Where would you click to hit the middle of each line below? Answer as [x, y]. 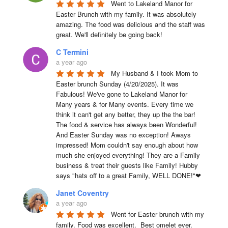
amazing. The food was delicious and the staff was [130, 24]
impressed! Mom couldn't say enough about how [127, 145]
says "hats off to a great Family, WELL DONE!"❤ [128, 175]
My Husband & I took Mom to [154, 73]
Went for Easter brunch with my [157, 214]
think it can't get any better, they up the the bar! [125, 114]
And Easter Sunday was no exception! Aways [123, 135]
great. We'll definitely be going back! [109, 34]
